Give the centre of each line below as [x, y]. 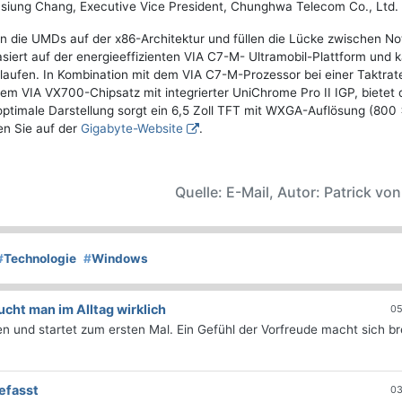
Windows [120, 259]
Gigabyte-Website [132, 129]
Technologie [40, 259]
